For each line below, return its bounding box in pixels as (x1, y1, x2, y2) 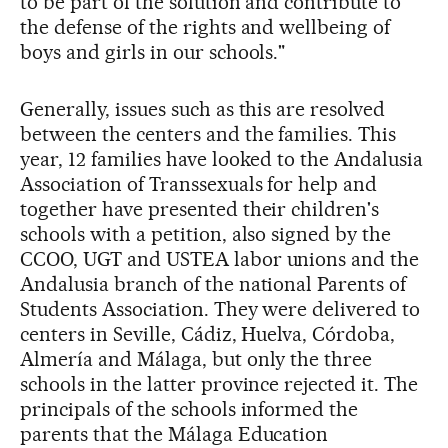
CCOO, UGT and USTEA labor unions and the (20, 247, 420, 271)
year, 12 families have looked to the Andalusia (20, 147, 424, 171)
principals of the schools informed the (20, 397, 359, 421)
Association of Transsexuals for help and (20, 172, 378, 196)
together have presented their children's (20, 197, 380, 221)
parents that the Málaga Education (20, 422, 329, 446)
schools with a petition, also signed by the (20, 222, 392, 246)
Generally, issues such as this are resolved (20, 97, 386, 121)
